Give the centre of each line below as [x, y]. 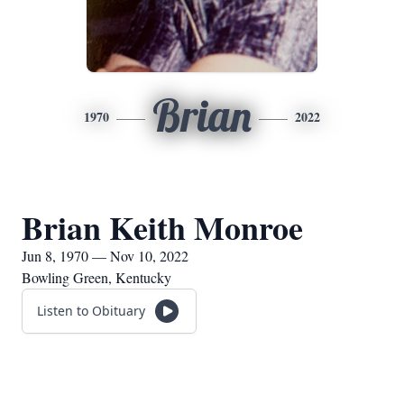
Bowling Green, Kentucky [96, 277]
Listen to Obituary [91, 311]
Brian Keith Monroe [162, 227]
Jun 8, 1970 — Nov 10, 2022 [105, 256]
